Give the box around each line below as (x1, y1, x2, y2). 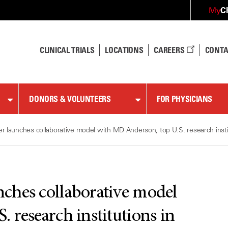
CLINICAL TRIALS (40, 45, 95, 55)
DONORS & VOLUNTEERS (29, 94, 111, 104)
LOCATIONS (105, 45, 144, 55)
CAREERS (154, 45, 186, 55)
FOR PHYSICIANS (157, 94, 213, 104)
